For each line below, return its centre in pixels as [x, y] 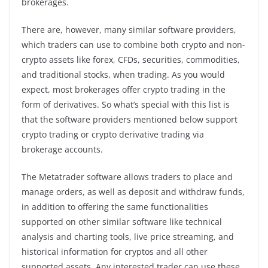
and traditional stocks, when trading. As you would [123, 74]
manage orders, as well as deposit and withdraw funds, [133, 191]
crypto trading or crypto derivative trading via [113, 134]
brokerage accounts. [63, 149]
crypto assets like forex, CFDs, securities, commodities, [131, 59]
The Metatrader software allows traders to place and [127, 176]
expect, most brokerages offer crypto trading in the [124, 89]
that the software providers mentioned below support [130, 119]
